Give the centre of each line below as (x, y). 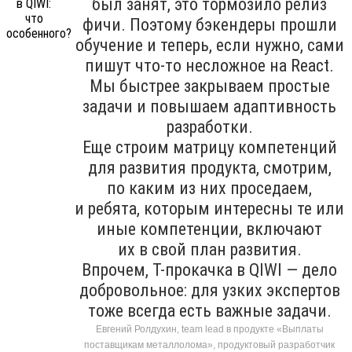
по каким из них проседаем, (209, 188)
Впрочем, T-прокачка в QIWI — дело (209, 269)
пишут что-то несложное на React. (209, 65)
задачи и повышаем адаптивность (209, 106)
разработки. (209, 126)
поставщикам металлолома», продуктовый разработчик (209, 345)
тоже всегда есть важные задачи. (209, 310)
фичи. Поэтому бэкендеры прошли (209, 24)
